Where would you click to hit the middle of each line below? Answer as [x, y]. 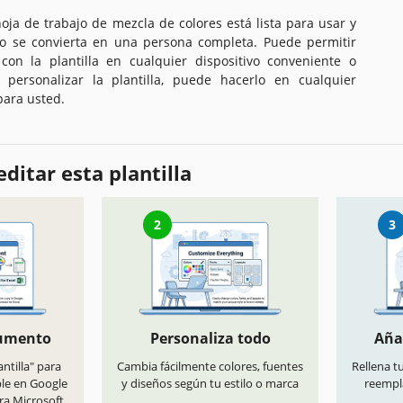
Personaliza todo [210, 339]
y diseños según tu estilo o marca [210, 384]
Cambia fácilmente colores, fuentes [210, 367]
